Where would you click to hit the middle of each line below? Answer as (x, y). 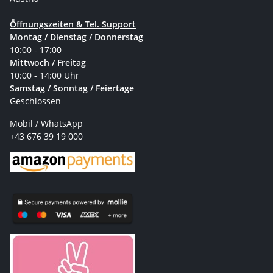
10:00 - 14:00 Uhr (46, 75)
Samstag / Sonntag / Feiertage (72, 88)
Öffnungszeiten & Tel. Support (73, 24)
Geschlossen (35, 101)
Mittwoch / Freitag (48, 62)
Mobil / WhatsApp (46, 123)
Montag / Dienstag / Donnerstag (76, 37)
